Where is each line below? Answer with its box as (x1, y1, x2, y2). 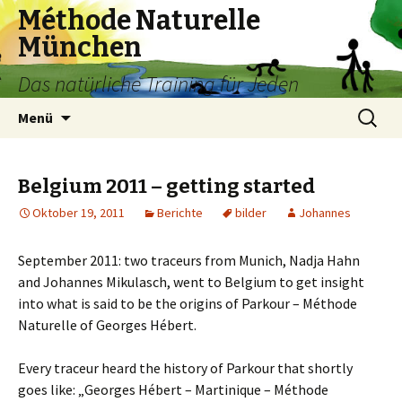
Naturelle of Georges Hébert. (18, 316, 197, 334)
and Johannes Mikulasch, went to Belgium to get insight (18, 273, 364, 291)
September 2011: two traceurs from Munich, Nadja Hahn (18, 251, 360, 269)
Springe (70, 99, 118, 117)
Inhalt (70, 142, 109, 160)
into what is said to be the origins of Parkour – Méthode (18, 294, 357, 312)
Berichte (157, 205, 203, 221)
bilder (235, 205, 267, 221)
